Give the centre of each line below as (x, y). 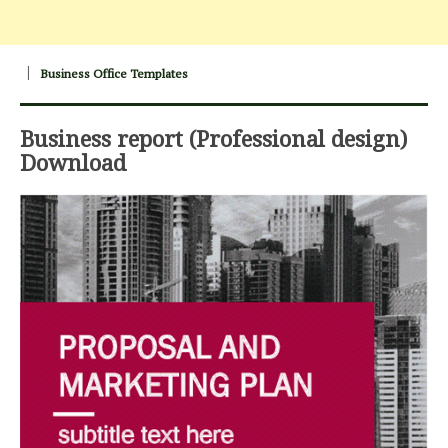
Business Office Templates (114, 73)
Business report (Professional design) (213, 138)
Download (73, 162)
